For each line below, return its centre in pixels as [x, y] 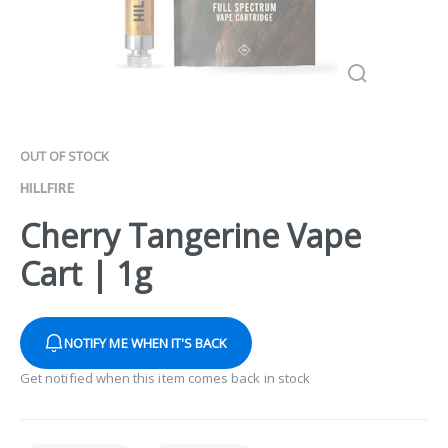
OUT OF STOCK [64, 156]
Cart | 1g [86, 274]
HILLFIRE [47, 188]
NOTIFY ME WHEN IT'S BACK [146, 343]
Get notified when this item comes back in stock [165, 378]
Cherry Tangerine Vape [190, 236]
